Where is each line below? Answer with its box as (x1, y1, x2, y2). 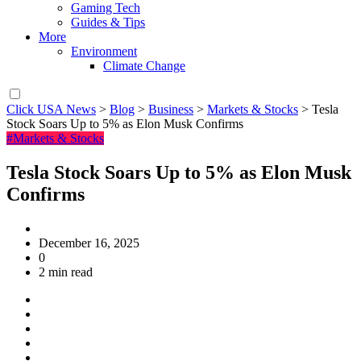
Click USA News (6, 102, 96, 117)
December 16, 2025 (39, 236, 139, 251)
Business (148, 102, 193, 117)
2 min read (39, 265, 93, 280)
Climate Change (103, 59, 185, 73)
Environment (71, 44, 137, 59)
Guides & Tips (71, 15, 145, 30)
